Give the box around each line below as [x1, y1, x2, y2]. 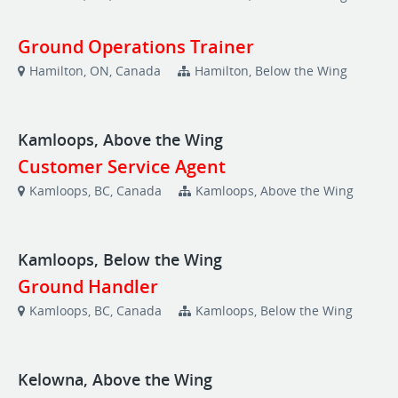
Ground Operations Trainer [18, 35, 254, 59]
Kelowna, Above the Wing [18, 369, 217, 390]
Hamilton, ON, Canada [29, 62, 161, 79]
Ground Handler [18, 275, 158, 298]
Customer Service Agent [18, 155, 226, 179]
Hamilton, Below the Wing [195, 62, 347, 79]
